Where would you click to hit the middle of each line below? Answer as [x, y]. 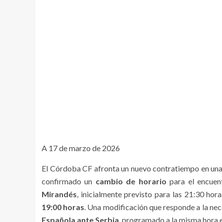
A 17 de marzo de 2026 [81, 148]
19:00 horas [63, 207]
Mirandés [59, 194]
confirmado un [69, 181]
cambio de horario [131, 181]
